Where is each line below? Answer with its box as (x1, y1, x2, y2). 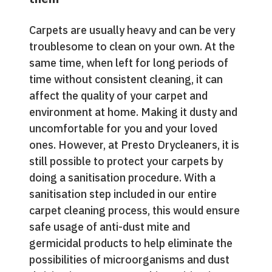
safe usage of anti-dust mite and (29, 220, 190, 234)
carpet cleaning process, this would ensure (29, 203, 240, 217)
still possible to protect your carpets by (29, 154, 223, 168)
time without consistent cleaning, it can (29, 72, 223, 86)
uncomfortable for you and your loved (29, 121, 217, 135)
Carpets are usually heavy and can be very (29, 23, 235, 37)
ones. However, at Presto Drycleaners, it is (29, 138, 239, 152)
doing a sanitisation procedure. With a (29, 171, 216, 185)
